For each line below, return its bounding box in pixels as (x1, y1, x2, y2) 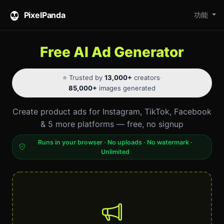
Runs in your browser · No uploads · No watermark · (37, 138, 192, 146)
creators (131, 73, 160, 82)
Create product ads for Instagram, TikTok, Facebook (12, 106, 211, 117)
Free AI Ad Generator (40, 43, 184, 60)
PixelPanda (23, 9, 65, 20)
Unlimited (100, 148, 129, 156)
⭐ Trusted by (62, 73, 104, 82)
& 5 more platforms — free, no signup (40, 119, 183, 129)
